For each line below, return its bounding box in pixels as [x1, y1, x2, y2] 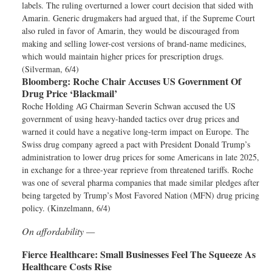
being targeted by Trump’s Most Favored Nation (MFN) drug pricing [22, 189, 259, 201]
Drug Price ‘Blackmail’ [22, 86, 117, 100]
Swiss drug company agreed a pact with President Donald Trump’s [22, 138, 250, 150]
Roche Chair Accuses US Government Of [70, 74, 241, 88]
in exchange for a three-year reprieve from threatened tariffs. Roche [22, 164, 253, 175]
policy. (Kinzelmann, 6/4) [22, 202, 110, 214]
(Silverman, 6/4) [22, 63, 79, 75]
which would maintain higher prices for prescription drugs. [22, 50, 224, 62]
